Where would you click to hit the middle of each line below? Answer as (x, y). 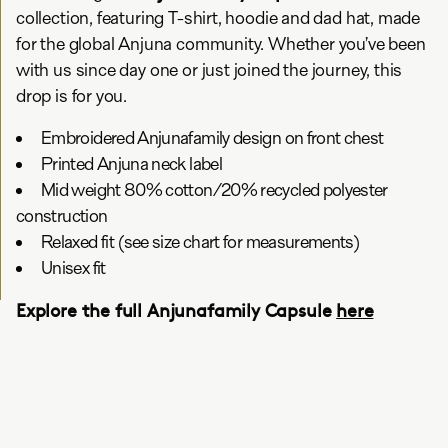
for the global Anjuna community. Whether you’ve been (221, 44)
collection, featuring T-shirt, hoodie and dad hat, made (218, 18)
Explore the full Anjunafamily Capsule (176, 309)
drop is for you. (72, 96)
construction (62, 216)
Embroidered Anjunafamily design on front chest (212, 138)
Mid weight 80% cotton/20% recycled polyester (214, 190)
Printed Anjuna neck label (131, 164)
